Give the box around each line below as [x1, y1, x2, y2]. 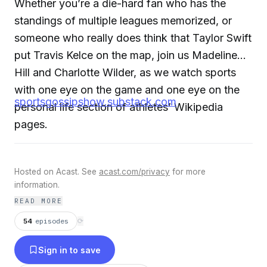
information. [14, 180, 60, 190]
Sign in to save [38, 244, 101, 255]
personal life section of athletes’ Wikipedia [14, 100, 223, 113]
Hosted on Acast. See [14, 167, 99, 177]
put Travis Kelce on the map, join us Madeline [14, 48, 237, 61]
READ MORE [14, 197, 63, 206]
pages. [14, 117, 48, 131]
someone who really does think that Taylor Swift [14, 31, 252, 44]
